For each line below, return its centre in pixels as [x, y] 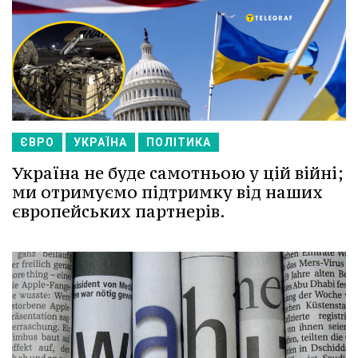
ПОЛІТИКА [179, 142]
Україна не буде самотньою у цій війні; [178, 173]
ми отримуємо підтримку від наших [167, 192]
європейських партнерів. [119, 211]
